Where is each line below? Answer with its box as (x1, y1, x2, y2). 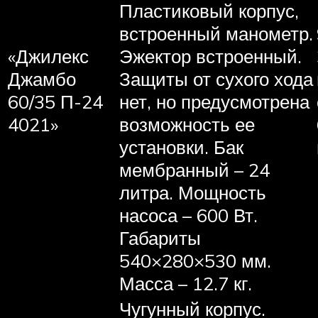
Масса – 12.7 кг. (119, 271, 252, 295)
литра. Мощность (119, 180, 266, 204)
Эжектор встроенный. (119, 44, 302, 67)
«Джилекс (8, 44, 89, 67)
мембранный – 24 (119, 158, 270, 181)
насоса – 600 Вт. (119, 203, 258, 226)
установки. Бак (119, 135, 243, 158)
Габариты (119, 226, 201, 249)
